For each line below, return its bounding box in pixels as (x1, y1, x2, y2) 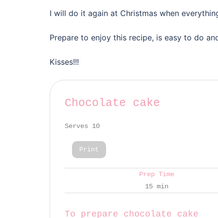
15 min (145, 182, 168, 190)
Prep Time (139, 170, 174, 178)
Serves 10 (65, 122, 100, 130)
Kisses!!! (50, 56, 79, 67)
